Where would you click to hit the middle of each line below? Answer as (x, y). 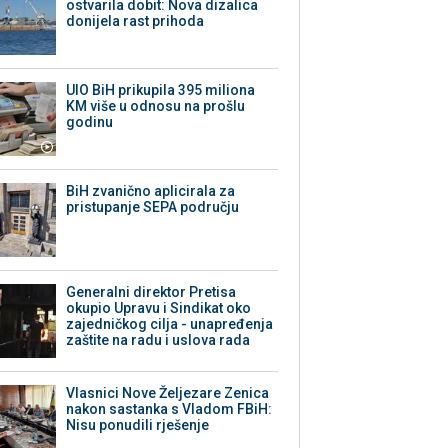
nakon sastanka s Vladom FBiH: (169, 409)
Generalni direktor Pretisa (151, 292)
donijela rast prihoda (135, 21)
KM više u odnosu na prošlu (156, 106)
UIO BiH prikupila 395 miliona (161, 90)
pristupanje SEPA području (153, 207)
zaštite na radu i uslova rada (158, 340)
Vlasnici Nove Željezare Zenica (168, 393)
